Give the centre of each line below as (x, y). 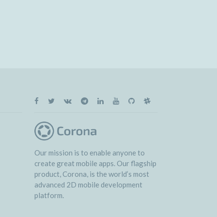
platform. (49, 195)
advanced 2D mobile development (88, 185)
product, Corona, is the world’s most (92, 174)
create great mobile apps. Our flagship (95, 163)
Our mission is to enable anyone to (90, 153)
